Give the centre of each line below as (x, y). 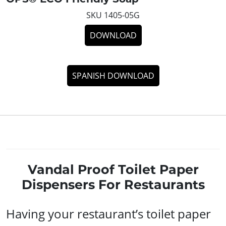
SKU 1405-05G (113, 15)
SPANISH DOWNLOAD (113, 75)
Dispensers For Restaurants (113, 184)
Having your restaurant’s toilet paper (108, 213)
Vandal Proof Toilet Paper (113, 169)
